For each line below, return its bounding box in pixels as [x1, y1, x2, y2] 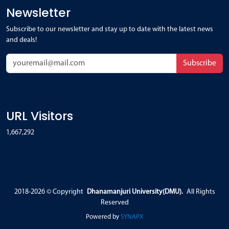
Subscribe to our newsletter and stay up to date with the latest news [6, 25, 213, 33]
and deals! [6, 36, 37, 44]
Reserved [100, 198, 129, 207]
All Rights [186, 188, 215, 196]
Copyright [52, 188, 83, 196]
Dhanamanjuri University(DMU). [86, 188, 183, 196]
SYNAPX [121, 213, 143, 220]
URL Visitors [6, 107, 73, 124]
